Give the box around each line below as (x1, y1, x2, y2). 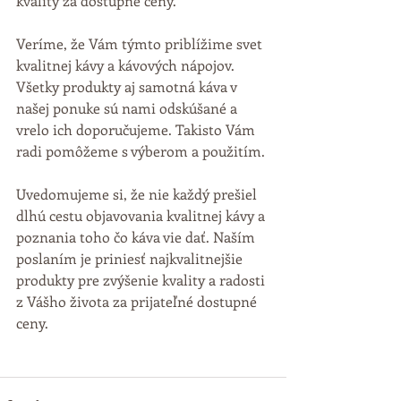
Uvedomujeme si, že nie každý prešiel (16, 183, 260, 203)
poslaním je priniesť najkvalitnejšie (16, 248, 246, 268)
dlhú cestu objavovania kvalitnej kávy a (16, 205, 269, 225)
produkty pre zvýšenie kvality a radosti (16, 269, 269, 289)
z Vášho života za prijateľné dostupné (16, 291, 260, 311)
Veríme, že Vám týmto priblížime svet (16, 33, 266, 53)
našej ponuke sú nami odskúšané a (16, 98, 241, 117)
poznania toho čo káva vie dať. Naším (16, 226, 259, 246)
